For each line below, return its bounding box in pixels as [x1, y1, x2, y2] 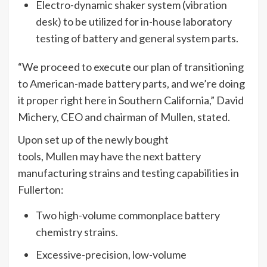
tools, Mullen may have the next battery [18, 150, 201, 163]
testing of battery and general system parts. [36, 32, 238, 45]
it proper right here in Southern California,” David [18, 94, 244, 107]
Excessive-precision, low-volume [36, 248, 187, 261]
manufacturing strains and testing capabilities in [18, 166, 239, 179]
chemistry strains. [36, 225, 118, 238]
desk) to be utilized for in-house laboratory [36, 15, 232, 28]
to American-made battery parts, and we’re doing [18, 77, 245, 90]
